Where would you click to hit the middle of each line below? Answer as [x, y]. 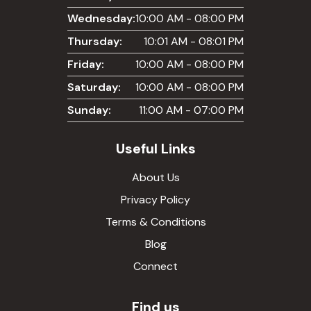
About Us [155, 177]
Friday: [86, 64]
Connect [155, 266]
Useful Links [155, 148]
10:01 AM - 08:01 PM [194, 41]
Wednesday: [101, 18]
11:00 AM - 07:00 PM [191, 110]
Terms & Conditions [155, 221]
